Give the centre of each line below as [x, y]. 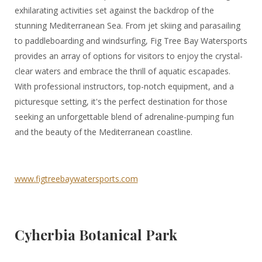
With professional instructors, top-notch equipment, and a [124, 86]
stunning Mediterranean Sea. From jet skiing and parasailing [127, 25]
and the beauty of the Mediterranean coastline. [103, 132]
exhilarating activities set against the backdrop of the [114, 10]
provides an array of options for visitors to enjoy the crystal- [128, 56]
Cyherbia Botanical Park [96, 234]
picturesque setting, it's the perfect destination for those [121, 101]
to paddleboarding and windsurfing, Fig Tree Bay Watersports [131, 40]
